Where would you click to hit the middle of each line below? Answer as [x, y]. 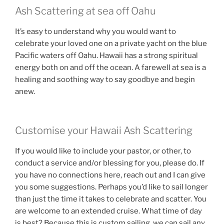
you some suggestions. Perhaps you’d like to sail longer [111, 187]
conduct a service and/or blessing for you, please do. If [110, 163]
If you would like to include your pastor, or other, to [103, 151]
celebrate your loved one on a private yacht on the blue [111, 43]
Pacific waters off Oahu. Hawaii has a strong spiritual [106, 55]
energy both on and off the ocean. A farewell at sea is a [110, 67]
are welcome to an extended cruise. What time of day [108, 211]
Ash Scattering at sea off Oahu [85, 11]
